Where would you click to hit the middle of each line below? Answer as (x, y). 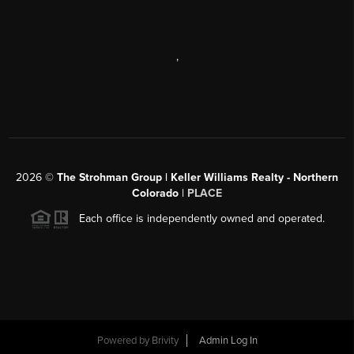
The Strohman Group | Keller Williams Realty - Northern (198, 177)
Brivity (165, 341)
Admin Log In (228, 341)
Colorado (155, 193)
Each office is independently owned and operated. (197, 218)
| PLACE (200, 193)
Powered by (124, 341)
